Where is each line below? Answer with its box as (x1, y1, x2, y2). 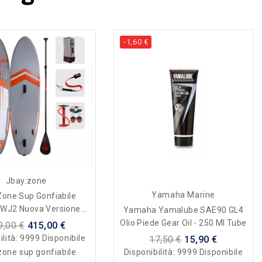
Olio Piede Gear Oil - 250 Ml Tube (120, 218, 247, 227)
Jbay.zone (5, 176, 47, 186)
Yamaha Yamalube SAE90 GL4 (123, 205, 244, 215)
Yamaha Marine (151, 189, 215, 199)
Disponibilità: (123, 247, 177, 257)
